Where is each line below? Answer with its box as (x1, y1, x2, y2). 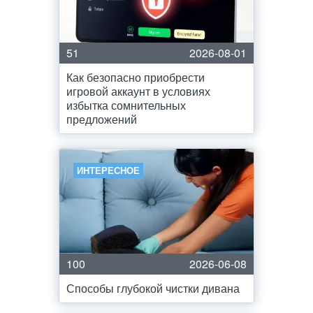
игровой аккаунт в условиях (66, 83, 210, 99)
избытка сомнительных (66, 97, 186, 113)
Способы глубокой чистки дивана (66, 280, 240, 296)
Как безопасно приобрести (66, 69, 205, 85)
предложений (66, 111, 137, 127)
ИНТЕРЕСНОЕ (77, 163, 140, 177)
